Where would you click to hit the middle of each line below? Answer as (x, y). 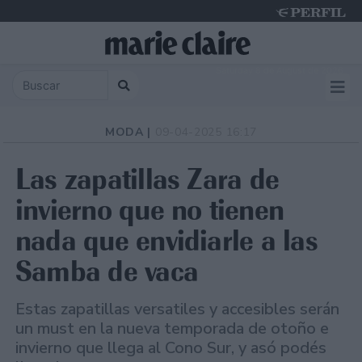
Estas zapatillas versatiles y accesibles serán (177, 309)
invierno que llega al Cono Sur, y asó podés (171, 348)
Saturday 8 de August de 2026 (280, 70)
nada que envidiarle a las (166, 241)
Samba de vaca (107, 271)
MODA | (130, 133)
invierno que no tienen (150, 210)
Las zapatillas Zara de (147, 179)
